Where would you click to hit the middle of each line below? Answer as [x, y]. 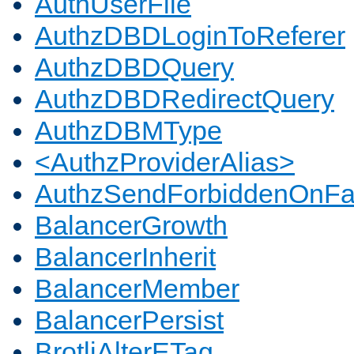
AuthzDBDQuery [134, 68]
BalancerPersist [129, 320]
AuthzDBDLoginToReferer [190, 36]
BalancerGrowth [131, 226]
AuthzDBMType [128, 131]
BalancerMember [137, 289]
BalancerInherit [125, 257]
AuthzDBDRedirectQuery [185, 99]
